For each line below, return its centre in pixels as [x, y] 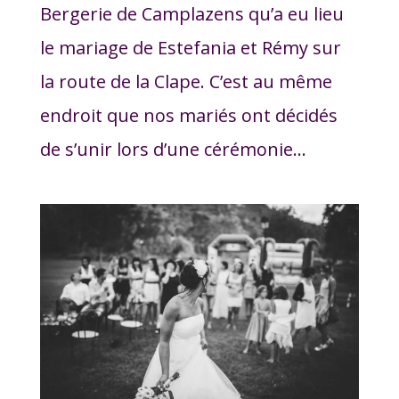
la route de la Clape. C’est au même [186, 82]
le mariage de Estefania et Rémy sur [190, 48]
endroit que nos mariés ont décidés [188, 116]
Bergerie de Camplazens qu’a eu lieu [191, 14]
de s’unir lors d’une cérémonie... [173, 150]
